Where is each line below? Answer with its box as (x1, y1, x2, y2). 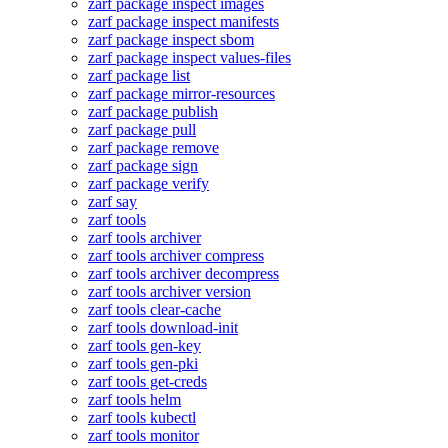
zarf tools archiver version (88, 283, 251, 300)
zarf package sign (88, 157, 198, 174)
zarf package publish (88, 103, 218, 120)
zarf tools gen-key (88, 337, 201, 354)
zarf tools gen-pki (88, 355, 198, 372)
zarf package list (88, 67, 190, 84)
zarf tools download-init (88, 319, 238, 336)
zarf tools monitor (88, 427, 199, 444)
